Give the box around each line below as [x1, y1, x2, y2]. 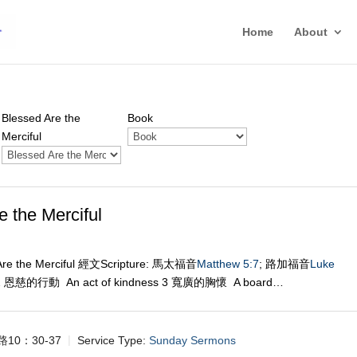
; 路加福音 [259, 257, 311, 270]
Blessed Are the [2, 112, 81, 124]
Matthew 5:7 [197, 257, 260, 270]
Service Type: [77, 333, 147, 347]
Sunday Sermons [149, 333, 237, 347]
